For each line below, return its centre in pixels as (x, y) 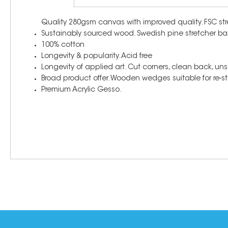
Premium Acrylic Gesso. (81, 90)
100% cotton (63, 45)
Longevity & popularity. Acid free (97, 56)
